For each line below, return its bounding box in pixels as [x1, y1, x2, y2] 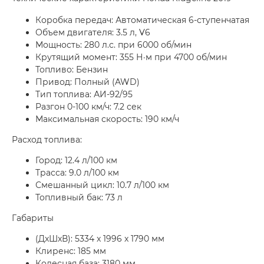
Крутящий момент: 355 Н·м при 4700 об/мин [35, 52, 227, 63]
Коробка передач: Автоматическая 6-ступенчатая [35, 15, 249, 26]
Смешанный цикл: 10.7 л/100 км [35, 180, 169, 191]
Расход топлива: [12, 134, 82, 146]
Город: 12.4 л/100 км [35, 155, 117, 166]
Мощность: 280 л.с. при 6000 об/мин [35, 39, 192, 51]
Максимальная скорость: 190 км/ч [35, 114, 180, 125]
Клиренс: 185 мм [35, 246, 106, 257]
